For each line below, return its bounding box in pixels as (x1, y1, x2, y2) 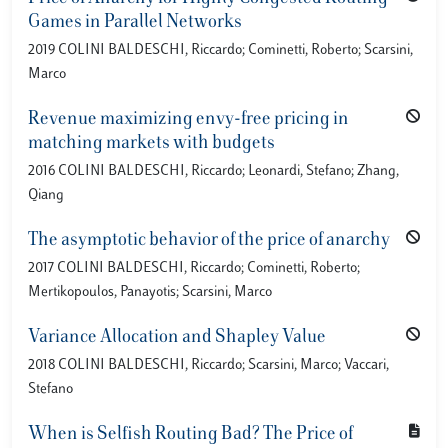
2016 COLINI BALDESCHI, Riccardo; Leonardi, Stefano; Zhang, (28, 164, 399, 179)
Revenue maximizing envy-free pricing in (28, 111, 349, 129)
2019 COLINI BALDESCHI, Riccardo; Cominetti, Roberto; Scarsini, (28, 43, 413, 58)
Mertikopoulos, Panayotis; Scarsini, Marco (28, 285, 272, 300)
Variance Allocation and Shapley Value (28, 329, 326, 347)
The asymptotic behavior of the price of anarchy (28, 232, 390, 250)
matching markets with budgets (28, 135, 275, 153)
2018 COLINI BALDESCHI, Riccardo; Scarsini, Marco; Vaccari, (28, 358, 389, 373)
